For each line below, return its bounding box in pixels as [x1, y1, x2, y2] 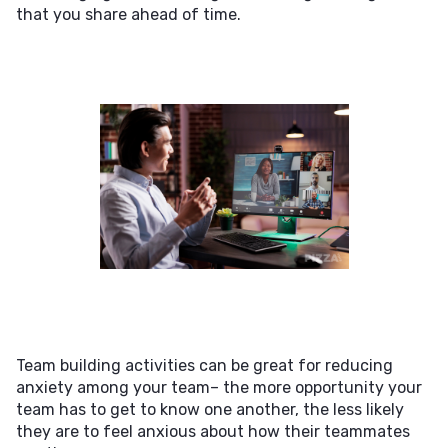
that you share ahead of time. [16, 5, 241, 24]
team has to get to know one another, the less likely [16, 400, 404, 419]
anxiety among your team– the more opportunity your [16, 378, 422, 397]
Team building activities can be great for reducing [16, 356, 393, 375]
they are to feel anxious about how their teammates [16, 422, 410, 441]
